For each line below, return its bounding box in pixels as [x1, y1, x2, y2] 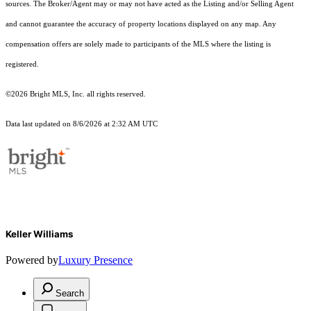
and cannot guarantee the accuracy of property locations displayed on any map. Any [6, 20, 276, 28]
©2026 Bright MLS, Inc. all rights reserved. [6, 90, 146, 99]
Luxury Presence [58, 254, 133, 267]
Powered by [6, 254, 58, 267]
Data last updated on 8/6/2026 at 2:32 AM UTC [6, 120, 158, 128]
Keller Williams [6, 228, 73, 240]
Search [56, 288, 84, 299]
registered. [6, 60, 39, 69]
